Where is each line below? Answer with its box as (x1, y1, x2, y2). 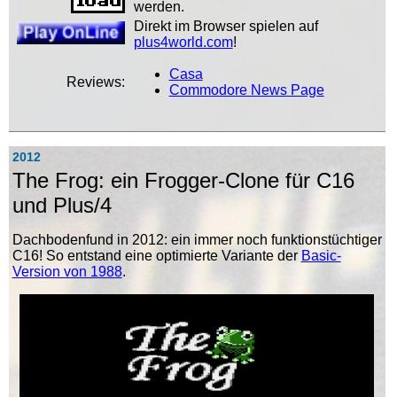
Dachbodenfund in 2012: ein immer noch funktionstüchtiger (12, 232, 382, 248)
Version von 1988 (12, 264, 122, 280)
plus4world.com (133, 35, 233, 51)
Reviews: (66, 74, 125, 90)
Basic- (300, 248, 341, 264)
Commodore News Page (168, 82, 324, 98)
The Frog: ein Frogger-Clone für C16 (12, 168, 354, 193)
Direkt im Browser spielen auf (133, 19, 318, 35)
